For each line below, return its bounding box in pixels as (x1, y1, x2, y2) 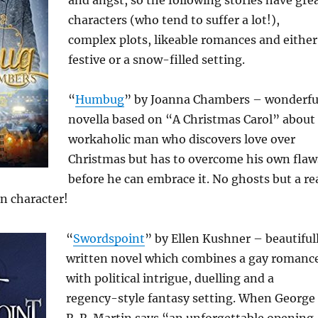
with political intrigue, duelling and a (65, 271, 274, 286)
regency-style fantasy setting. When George (65, 291, 315, 306)
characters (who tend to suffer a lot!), (67, 13, 280, 28)
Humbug (75, 92, 124, 107)
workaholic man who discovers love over (67, 132, 295, 147)
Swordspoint (72, 231, 145, 246)
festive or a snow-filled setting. (67, 53, 245, 67)
